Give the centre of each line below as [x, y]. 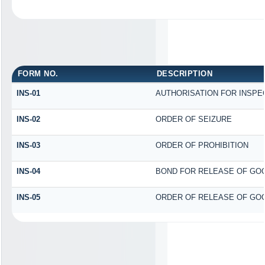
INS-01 [28, 93]
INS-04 [28, 171]
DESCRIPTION [185, 73]
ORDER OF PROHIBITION [202, 145]
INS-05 [28, 197]
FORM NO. [38, 73]
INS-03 [28, 145]
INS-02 [28, 119]
